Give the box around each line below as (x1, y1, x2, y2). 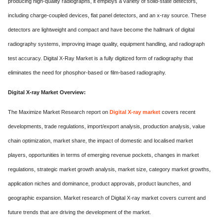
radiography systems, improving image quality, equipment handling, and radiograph (8, 41, 205, 47)
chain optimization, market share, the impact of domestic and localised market (8, 138, 193, 144)
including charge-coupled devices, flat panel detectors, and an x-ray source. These (8, 12, 206, 18)
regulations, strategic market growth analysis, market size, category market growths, (8, 166, 211, 172)
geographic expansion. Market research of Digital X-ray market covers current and (8, 195, 206, 201)
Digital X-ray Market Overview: (8, 89, 86, 95)
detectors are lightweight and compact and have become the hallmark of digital (8, 27, 194, 33)
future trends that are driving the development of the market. (8, 209, 151, 215)
